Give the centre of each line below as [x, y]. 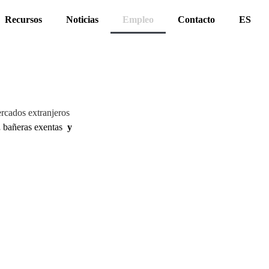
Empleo [138, 20]
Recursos [23, 20]
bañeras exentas [33, 127]
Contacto [196, 20]
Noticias [82, 20]
